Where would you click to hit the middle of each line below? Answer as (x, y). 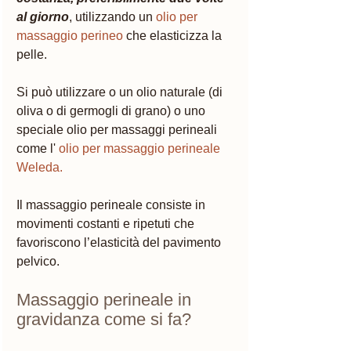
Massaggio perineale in (106, 299)
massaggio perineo (70, 35)
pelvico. (38, 261)
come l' (36, 148)
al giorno (43, 16)
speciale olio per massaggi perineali (118, 129)
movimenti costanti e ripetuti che (107, 223)
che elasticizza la (174, 35)
